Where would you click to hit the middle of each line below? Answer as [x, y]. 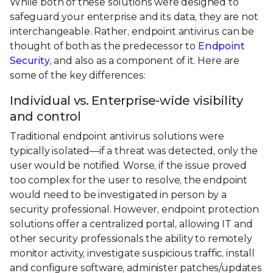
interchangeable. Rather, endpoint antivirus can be [132, 32]
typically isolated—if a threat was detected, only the [134, 151]
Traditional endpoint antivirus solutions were [117, 136]
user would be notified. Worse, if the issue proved [128, 166]
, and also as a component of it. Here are [145, 61]
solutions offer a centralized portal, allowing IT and [131, 224]
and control [45, 117]
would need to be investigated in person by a [118, 195]
